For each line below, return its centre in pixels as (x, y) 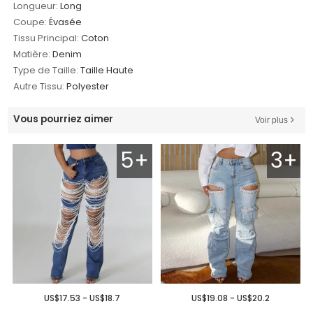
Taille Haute (107, 71)
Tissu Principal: (46, 38)
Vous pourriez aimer (64, 119)
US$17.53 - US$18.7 (82, 298)
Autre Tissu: (39, 87)
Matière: (32, 54)
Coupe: (30, 22)
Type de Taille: (46, 71)
